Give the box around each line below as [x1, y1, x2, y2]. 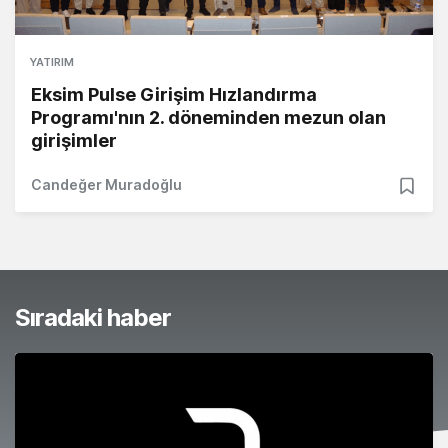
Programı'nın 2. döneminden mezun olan [31, 107, 386, 129]
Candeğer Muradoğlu [31, 176, 182, 194]
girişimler [31, 130, 117, 152]
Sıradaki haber [15, 303, 171, 333]
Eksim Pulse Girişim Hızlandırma [31, 84, 317, 106]
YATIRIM [30, 55, 74, 70]
